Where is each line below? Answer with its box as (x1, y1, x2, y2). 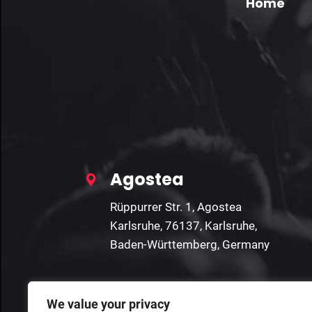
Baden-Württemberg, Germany (110, 237, 270, 252)
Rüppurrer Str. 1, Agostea (110, 200, 242, 214)
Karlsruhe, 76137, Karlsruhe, (110, 219, 257, 233)
